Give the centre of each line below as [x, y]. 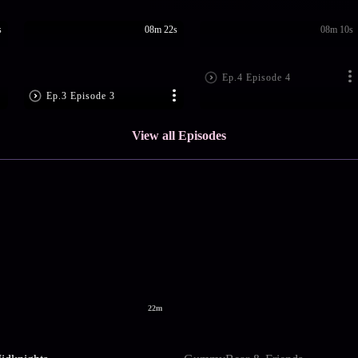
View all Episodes [179, 136]
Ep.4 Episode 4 [256, 77]
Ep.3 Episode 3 [80, 96]
